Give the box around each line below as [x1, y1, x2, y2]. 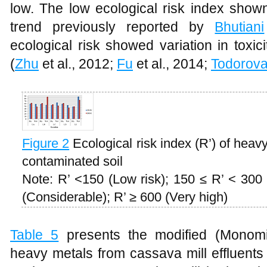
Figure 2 [22, 136, 70, 151]
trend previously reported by [10, 19, 215, 35]
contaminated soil [22, 154, 126, 169]
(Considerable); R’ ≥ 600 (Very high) [22, 190, 228, 204]
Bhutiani [215, 19, 265, 35]
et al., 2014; [133, 56, 211, 72]
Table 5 [10, 227, 59, 243]
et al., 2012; [39, 56, 117, 72]
